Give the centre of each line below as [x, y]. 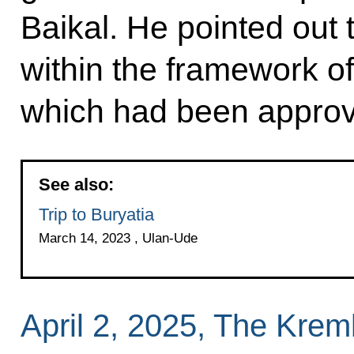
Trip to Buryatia [96, 214]
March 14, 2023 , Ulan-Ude [118, 238]
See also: [76, 184]
